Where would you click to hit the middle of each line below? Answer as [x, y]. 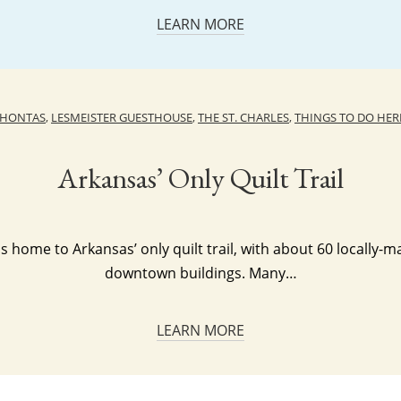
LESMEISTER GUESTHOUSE [122, 117]
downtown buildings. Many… [200, 273]
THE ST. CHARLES [243, 117]
